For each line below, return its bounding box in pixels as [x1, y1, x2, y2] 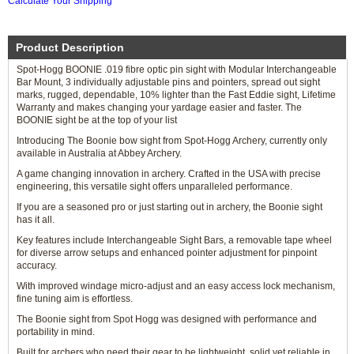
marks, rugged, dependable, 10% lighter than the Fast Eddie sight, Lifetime [17, 89, 336, 100]
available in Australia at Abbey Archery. [17, 148, 182, 159]
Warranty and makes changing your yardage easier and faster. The [17, 102, 302, 113]
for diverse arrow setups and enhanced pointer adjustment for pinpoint [17, 247, 317, 258]
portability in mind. [17, 326, 95, 337]
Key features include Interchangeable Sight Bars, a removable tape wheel [17, 235, 332, 246]
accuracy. [17, 260, 57, 271]
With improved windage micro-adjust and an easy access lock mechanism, [17, 281, 335, 292]
